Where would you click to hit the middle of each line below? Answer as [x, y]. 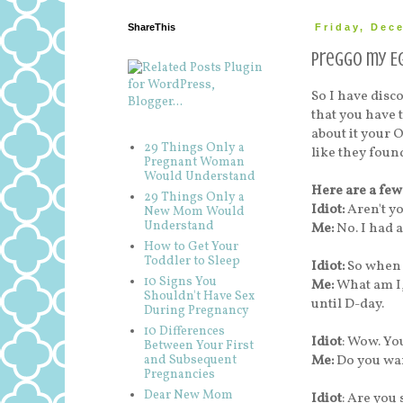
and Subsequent [190, 360]
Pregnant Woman [194, 162]
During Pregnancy [196, 310]
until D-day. [348, 304]
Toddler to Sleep [192, 261]
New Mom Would [194, 211]
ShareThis [152, 27]
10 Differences [184, 331]
